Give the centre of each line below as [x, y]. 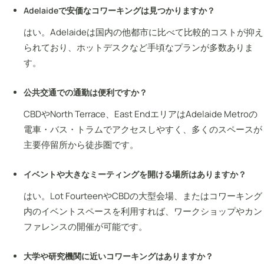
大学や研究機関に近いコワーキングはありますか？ [118, 256]
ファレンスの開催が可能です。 [85, 226]
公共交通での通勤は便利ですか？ [85, 92]
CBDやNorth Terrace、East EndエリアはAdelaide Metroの [141, 114]
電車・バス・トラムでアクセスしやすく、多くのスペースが [143, 129]
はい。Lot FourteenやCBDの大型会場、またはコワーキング [143, 196]
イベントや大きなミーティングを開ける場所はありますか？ [135, 174]
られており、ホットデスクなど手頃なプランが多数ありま [138, 47]
